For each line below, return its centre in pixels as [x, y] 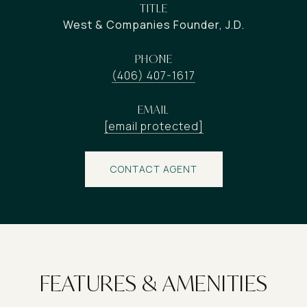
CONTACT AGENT [153, 169]
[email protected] [153, 126]
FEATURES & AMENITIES [153, 283]
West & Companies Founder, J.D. [153, 25]
